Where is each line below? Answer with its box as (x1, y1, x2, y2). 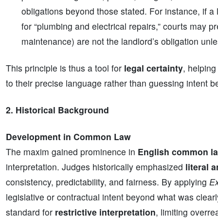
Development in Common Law (6, 130, 131, 143)
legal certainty (124, 62, 183, 74)
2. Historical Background (6, 104, 109, 116)
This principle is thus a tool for (6, 62, 124, 74)
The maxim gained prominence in (6, 145, 138, 158)
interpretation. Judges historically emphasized (6, 161, 185, 173)
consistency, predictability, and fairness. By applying (6, 176, 209, 188)
